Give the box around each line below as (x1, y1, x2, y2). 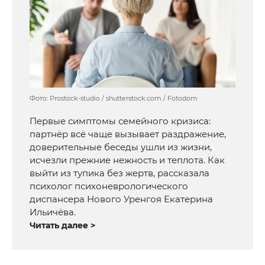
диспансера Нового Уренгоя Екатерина (30, 193, 213, 205)
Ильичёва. (30, 206, 76, 218)
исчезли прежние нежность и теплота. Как (30, 154, 225, 166)
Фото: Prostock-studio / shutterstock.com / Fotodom (30, 93, 198, 102)
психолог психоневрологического (30, 180, 188, 192)
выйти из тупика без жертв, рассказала (30, 167, 209, 179)
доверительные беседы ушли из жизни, (30, 141, 212, 153)
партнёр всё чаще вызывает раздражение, (30, 128, 226, 140)
